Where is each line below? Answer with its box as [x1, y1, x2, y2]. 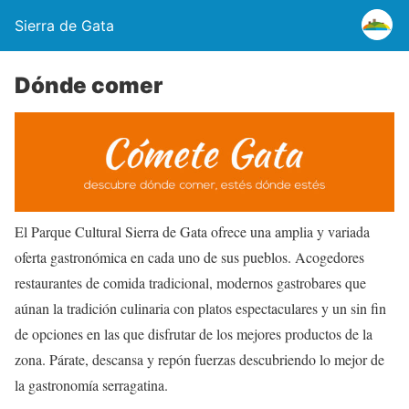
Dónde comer [15, 72, 163, 99]
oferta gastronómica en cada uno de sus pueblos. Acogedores [15, 247, 364, 267]
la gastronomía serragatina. [15, 375, 168, 395]
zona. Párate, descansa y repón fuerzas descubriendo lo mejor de [15, 350, 384, 370]
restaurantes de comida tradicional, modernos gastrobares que [15, 273, 366, 293]
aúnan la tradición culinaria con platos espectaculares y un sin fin [15, 299, 386, 319]
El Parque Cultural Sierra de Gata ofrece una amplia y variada [15, 222, 370, 242]
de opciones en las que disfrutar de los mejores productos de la [15, 324, 372, 344]
